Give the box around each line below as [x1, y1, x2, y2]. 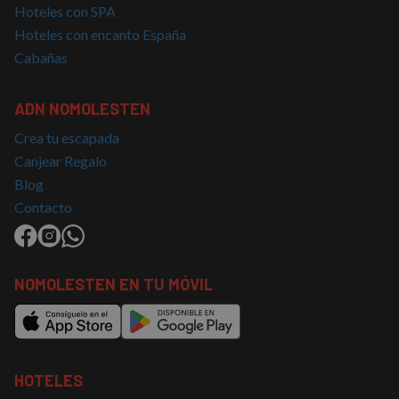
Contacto [14, 199, 72, 216]
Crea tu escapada [14, 129, 119, 146]
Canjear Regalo [14, 152, 107, 169]
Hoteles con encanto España [14, 26, 186, 43]
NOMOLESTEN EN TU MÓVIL [14, 274, 213, 294]
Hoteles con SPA [14, 3, 116, 20]
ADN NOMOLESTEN [14, 99, 151, 118]
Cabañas [14, 49, 68, 66]
